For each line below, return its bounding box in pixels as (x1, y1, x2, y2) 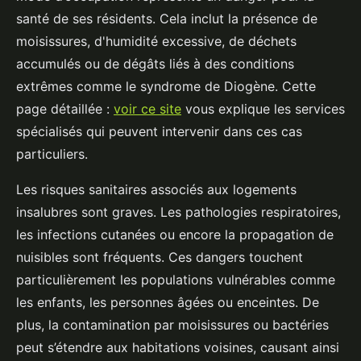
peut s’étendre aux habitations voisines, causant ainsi (16, 339, 339, 356)
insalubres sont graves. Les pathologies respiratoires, (16, 204, 341, 221)
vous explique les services (181, 101, 345, 118)
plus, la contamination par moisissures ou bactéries (16, 317, 329, 334)
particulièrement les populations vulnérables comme (16, 272, 335, 288)
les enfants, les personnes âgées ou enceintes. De (16, 294, 319, 311)
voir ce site (114, 101, 181, 118)
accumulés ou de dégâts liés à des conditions (16, 56, 294, 73)
